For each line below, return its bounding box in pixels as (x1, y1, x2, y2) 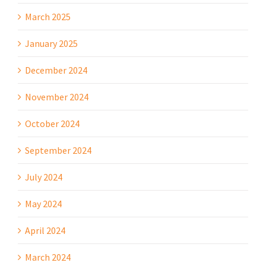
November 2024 (25, 90, 88, 103)
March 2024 (25, 251, 71, 263)
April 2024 (25, 224, 65, 236)
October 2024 (25, 117, 80, 129)
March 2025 (25, 10, 71, 23)
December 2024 (25, 64, 87, 76)
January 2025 (25, 37, 78, 49)
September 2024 (25, 144, 91, 156)
